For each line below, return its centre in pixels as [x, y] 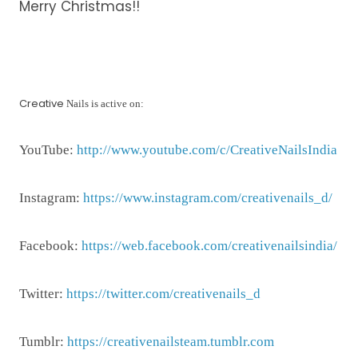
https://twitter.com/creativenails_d [163, 293]
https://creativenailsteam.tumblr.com [171, 341]
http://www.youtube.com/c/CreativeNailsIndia [207, 149]
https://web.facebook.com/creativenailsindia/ [209, 245]
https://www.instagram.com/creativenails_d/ [208, 197]
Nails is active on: [104, 103]
